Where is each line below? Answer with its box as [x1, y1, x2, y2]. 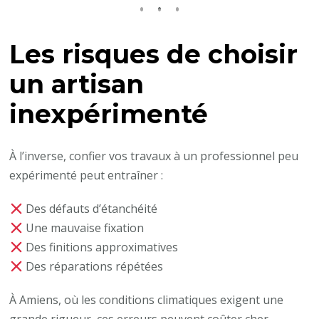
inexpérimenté [9, 99, 209, 130]
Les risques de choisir [9, 39, 298, 70]
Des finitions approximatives [22, 239, 178, 255]
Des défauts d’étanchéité [22, 200, 157, 216]
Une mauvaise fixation [22, 219, 144, 236]
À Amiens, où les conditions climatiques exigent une [9, 291, 284, 308]
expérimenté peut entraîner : [9, 167, 164, 183]
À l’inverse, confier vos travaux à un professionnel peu [9, 147, 299, 164]
